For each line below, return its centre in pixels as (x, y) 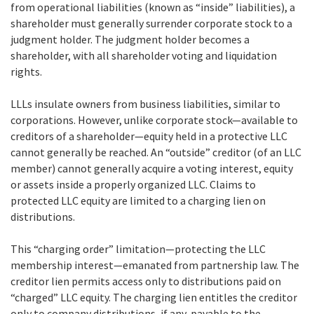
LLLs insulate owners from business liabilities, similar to (145, 103)
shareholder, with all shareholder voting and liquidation (144, 55)
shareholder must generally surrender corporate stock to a (151, 23)
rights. (26, 71)
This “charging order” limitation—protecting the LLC (138, 248)
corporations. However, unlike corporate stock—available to (154, 120)
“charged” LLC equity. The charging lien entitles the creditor (154, 297)
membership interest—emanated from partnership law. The (155, 265)
